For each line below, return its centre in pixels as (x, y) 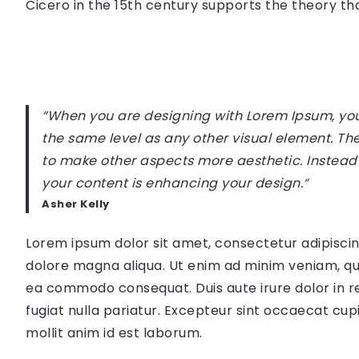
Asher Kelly (76, 204)
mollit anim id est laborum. (114, 333)
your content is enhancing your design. (172, 183)
